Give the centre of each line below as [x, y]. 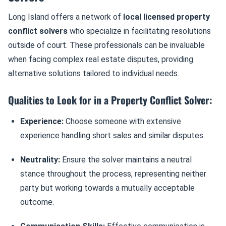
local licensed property [166, 17]
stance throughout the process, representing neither [113, 174]
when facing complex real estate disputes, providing [101, 59]
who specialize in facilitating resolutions [139, 31]
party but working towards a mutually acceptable [107, 188]
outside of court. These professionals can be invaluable [106, 45]
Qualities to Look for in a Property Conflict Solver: [110, 100]
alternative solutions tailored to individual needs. [94, 73]
